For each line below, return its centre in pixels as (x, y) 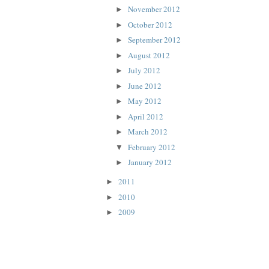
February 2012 (151, 147)
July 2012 (144, 71)
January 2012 (150, 162)
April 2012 (145, 116)
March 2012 (147, 132)
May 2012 (144, 101)
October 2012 (150, 24)
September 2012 (154, 40)
